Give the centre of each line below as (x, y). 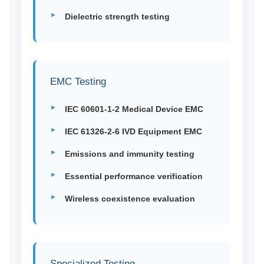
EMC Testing (78, 82)
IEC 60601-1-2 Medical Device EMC (134, 109)
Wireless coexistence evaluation (130, 199)
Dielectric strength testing (117, 17)
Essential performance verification (133, 176)
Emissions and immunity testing (129, 154)
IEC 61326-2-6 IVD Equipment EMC (133, 132)
